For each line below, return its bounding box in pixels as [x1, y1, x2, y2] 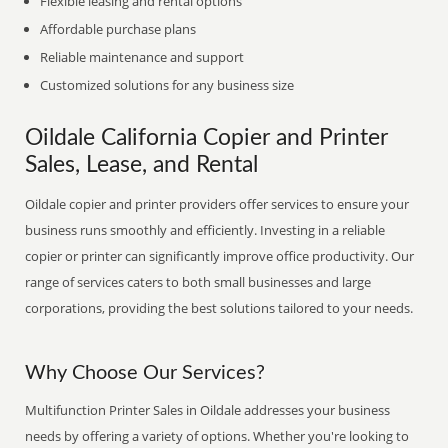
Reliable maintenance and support [40, 48, 245, 66]
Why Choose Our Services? [25, 363, 266, 383]
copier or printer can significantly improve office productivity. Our [25, 247, 415, 265]
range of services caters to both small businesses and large [25, 273, 372, 291]
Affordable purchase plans [40, 20, 197, 38]
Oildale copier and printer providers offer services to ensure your [25, 195, 410, 213]
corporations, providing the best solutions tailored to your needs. [25, 299, 414, 317]
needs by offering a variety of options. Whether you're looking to [25, 427, 410, 445]
